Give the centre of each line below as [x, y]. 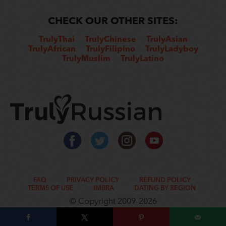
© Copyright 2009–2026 [113, 202]
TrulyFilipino [110, 49]
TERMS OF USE [50, 189]
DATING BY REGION [165, 189]
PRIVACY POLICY [93, 181]
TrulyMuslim [86, 59]
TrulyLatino [142, 59]
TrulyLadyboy [172, 49]
